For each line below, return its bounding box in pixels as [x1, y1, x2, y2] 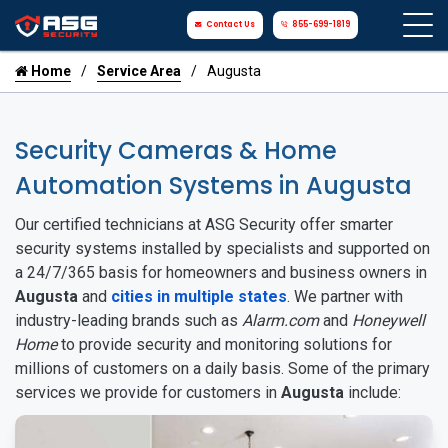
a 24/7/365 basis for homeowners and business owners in [15, 263, 427, 282]
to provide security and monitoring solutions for [57, 335, 392, 354]
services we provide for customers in [15, 383, 281, 402]
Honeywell [352, 311, 425, 330]
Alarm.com [242, 311, 319, 330]
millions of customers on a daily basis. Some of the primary [15, 359, 430, 378]
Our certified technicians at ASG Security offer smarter [15, 215, 393, 234]
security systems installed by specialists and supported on [15, 239, 430, 258]
